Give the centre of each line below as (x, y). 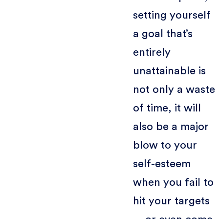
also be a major (171, 126)
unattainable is (169, 71)
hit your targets (171, 201)
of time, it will (167, 108)
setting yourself (172, 15)
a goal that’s (163, 33)
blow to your (165, 145)
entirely (152, 52)
